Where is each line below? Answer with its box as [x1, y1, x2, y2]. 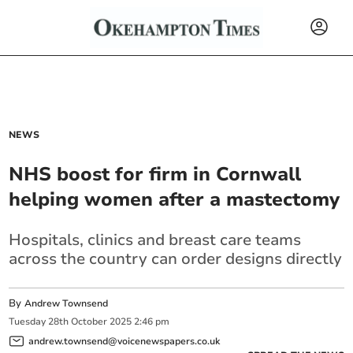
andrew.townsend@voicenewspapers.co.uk [28, 334, 221, 347]
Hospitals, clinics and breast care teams [9, 229, 302, 251]
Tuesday [9, 315, 46, 329]
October [71, 315, 108, 329]
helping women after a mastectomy [9, 187, 340, 212]
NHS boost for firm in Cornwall [9, 162, 302, 187]
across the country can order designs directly [9, 248, 343, 269]
